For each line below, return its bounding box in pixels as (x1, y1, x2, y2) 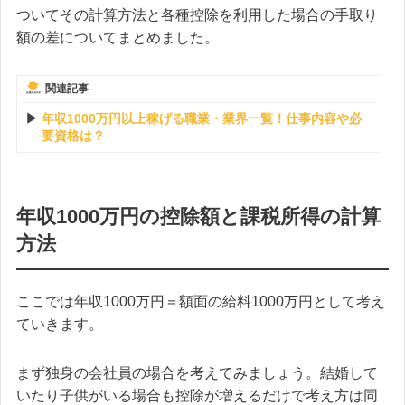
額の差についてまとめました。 (16, 29, 219, 45)
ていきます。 (16, 316, 103, 333)
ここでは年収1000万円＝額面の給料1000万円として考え (16, 294, 385, 310)
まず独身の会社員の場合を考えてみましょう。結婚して (16, 364, 378, 381)
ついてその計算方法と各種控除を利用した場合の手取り (16, 6, 378, 23)
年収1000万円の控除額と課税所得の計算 (16, 205, 381, 229)
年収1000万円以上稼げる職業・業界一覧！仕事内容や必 (42, 111, 362, 127)
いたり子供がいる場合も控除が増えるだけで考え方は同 (16, 387, 378, 403)
